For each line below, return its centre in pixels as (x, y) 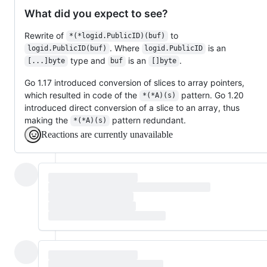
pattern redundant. (148, 120)
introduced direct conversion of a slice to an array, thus (132, 107)
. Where (125, 48)
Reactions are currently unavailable (107, 134)
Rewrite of (45, 35)
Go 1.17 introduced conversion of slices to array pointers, (134, 82)
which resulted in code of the (82, 95)
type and (88, 60)
